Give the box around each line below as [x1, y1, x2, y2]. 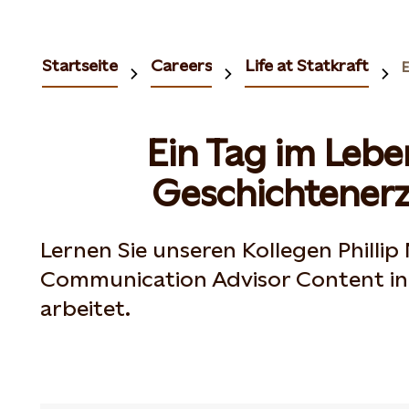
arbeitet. [40, 296, 131, 321]
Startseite [42, 56, 118, 75]
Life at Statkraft [245, 56, 369, 75]
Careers [151, 56, 212, 75]
